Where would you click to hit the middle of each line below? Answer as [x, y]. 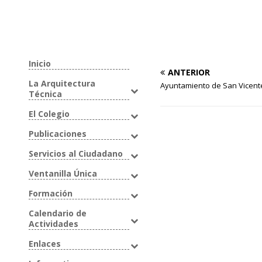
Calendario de [57, 213]
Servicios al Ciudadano [75, 153]
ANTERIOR [189, 72]
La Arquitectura [62, 83]
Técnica [45, 94]
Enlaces [44, 243]
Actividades [53, 223]
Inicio [39, 63]
